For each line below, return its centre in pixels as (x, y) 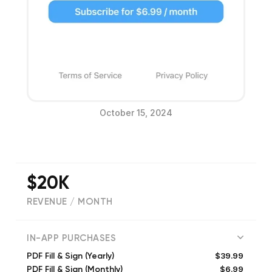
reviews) (101, 228)
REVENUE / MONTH (70, 202)
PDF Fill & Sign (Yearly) (70, 257)
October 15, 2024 (136, 113)
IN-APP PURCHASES (71, 239)
